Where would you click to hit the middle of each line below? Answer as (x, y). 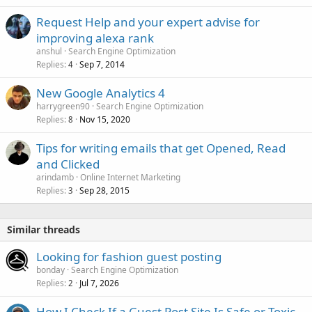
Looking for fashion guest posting (129, 257)
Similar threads (44, 230)
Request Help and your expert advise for (148, 22)
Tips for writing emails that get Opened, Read (161, 148)
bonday (50, 270)
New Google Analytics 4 (101, 93)
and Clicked (68, 164)
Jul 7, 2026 (99, 283)
